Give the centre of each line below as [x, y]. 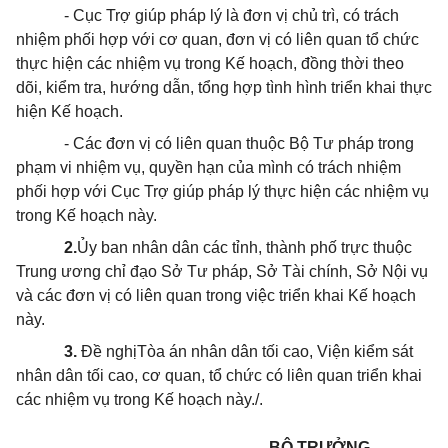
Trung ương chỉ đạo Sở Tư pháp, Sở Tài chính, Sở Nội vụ [222, 271]
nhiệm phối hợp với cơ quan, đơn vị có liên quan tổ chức [217, 39]
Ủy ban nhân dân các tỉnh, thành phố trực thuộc [244, 247]
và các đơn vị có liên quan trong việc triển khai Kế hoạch [216, 295]
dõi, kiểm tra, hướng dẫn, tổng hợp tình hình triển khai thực [224, 87]
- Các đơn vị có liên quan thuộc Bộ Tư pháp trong [239, 143]
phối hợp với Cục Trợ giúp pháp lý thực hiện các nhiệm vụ [222, 191]
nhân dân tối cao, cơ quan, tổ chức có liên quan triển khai [219, 375]
